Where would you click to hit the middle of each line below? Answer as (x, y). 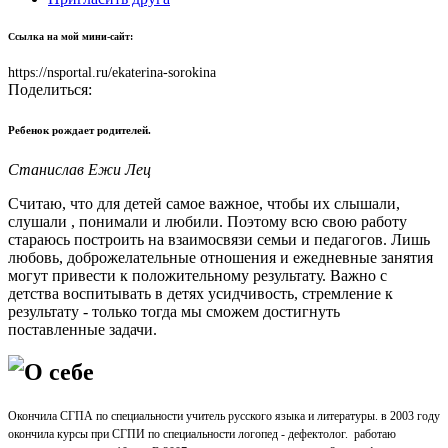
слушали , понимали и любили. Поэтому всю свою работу (207, 222)
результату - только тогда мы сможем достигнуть (174, 312)
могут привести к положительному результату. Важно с (197, 276)
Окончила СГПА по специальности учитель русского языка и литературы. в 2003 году (224, 416)
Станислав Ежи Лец (79, 170)
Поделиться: (50, 90)
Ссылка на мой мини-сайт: (70, 36)
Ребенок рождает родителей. (79, 130)
